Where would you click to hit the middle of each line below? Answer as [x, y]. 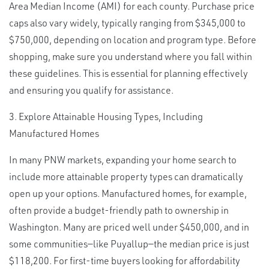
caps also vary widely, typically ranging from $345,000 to [127, 22]
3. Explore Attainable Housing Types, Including [106, 116]
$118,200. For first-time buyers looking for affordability [125, 260]
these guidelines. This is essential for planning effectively [128, 73]
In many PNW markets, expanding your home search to [123, 159]
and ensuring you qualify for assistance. [91, 89]
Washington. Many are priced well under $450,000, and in [129, 226]
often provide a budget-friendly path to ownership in [119, 210]
